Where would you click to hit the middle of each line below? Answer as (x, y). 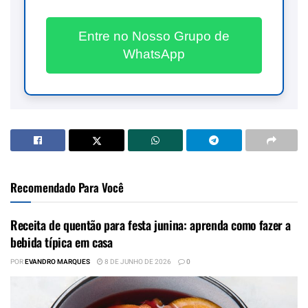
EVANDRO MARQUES (57, 262)
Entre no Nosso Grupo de (154, 36)
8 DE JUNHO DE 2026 (137, 262)
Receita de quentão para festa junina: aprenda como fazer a (151, 225)
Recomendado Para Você (67, 188)
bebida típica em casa (62, 242)
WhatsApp (154, 54)
